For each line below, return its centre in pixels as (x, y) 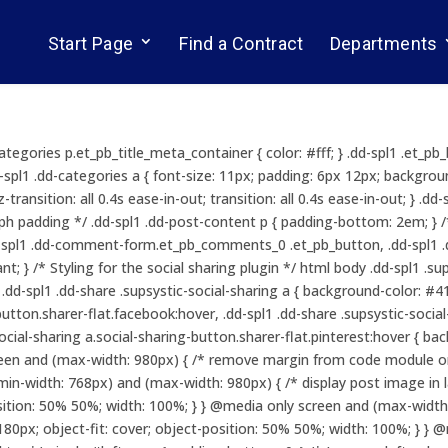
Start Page (90, 43)
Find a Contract (241, 43)
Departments (383, 43)
